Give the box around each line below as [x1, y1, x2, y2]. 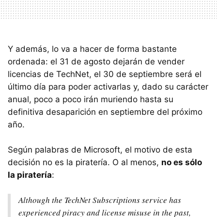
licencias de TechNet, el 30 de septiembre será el [8, 69, 201, 79]
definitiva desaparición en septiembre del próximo [8, 107, 202, 117]
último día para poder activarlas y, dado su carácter [8, 81, 208, 92]
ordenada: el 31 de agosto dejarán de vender [8, 56, 185, 66]
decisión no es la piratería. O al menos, [8, 157, 161, 167]
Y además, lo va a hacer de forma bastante [8, 44, 177, 54]
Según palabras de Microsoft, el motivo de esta [8, 144, 192, 155]
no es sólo [161, 157, 202, 167]
